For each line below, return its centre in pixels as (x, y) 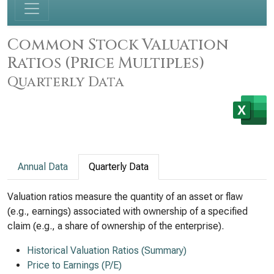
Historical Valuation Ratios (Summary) (107, 250)
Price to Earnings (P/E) (74, 265)
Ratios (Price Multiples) (106, 63)
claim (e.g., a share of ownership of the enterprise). (116, 226)
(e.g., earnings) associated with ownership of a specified (128, 211)
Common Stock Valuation (118, 45)
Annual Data (43, 167)
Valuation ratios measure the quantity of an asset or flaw (125, 197)
